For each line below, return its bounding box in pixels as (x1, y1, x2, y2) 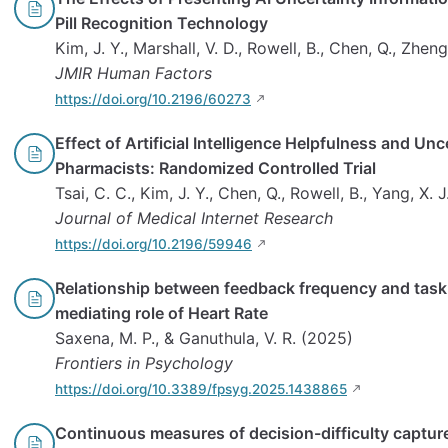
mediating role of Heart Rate (55, 303, 268, 324)
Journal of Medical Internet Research (55, 208, 333, 229)
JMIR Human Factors (55, 63, 212, 84)
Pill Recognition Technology (55, 13, 268, 34)
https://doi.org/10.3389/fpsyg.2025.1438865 (55, 381, 347, 398)
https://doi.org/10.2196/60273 (55, 91, 251, 108)
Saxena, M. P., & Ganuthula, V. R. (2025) (55, 328, 353, 349)
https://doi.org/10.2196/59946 (55, 236, 252, 253)
